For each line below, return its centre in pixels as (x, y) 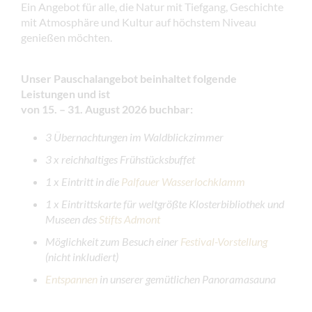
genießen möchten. (67, 38)
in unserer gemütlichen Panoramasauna (187, 279)
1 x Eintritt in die (83, 182)
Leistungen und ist (65, 94)
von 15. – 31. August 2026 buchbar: (107, 109)
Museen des (72, 219)
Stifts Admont (130, 219)
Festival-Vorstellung (224, 242)
